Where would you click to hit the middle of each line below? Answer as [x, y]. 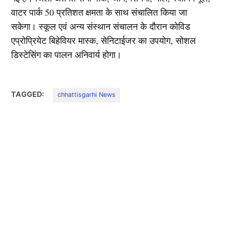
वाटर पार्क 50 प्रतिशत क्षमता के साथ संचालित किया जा [99, 12]
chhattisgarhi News [87, 95]
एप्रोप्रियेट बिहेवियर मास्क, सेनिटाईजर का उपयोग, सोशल [104, 41]
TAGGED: [28, 94]
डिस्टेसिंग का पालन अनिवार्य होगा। [67, 55]
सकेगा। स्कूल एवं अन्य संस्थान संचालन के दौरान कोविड [101, 26]
